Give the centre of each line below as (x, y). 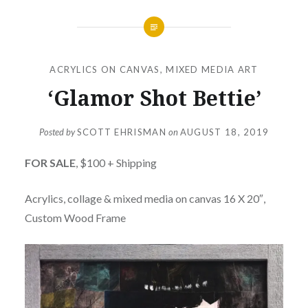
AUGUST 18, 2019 (224, 132)
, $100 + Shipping (116, 163)
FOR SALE (50, 163)
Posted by (58, 132)
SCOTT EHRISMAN (121, 132)
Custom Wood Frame (75, 218)
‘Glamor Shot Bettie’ (154, 98)
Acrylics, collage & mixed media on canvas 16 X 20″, (145, 199)
